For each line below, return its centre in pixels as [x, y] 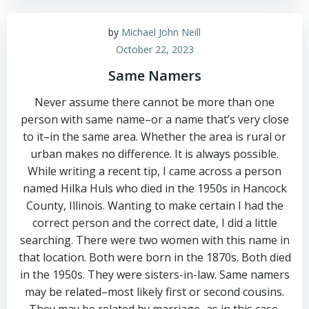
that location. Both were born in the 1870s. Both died [154, 257]
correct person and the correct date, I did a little [154, 223]
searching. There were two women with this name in [154, 240]
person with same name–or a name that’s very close [154, 119]
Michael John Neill [161, 32]
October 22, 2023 [154, 49]
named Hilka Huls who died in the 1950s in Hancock [154, 188]
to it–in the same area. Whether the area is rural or [154, 137]
